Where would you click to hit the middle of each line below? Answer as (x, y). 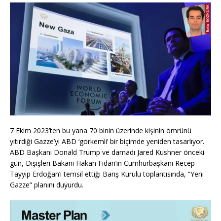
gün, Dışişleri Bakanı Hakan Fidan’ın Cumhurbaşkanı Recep (102, 163)
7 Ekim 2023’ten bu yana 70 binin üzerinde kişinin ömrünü (101, 131)
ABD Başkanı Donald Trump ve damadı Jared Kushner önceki (107, 152)
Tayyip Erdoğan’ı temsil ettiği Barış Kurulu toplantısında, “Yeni (107, 174)
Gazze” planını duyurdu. (47, 185)
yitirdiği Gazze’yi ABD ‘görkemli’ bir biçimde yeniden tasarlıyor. (107, 142)
